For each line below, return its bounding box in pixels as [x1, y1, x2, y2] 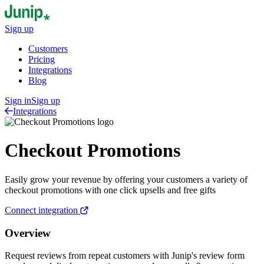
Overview [5, 226, 51, 239]
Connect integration [5, 204, 80, 215]
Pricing [28, 54, 55, 64]
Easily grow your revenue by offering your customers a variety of [5, 174, 247, 184]
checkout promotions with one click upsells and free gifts [5, 184, 216, 195]
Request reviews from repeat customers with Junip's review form [5, 250, 245, 261]
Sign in [5, 95, 31, 105]
